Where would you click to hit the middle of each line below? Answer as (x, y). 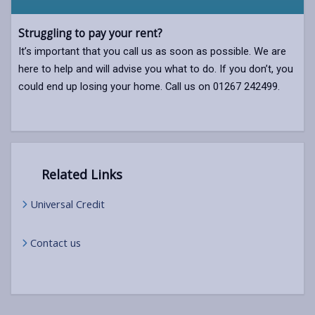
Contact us (56, 242)
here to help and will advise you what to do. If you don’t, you (156, 69)
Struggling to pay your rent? (90, 33)
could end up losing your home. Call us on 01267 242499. (149, 86)
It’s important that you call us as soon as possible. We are (152, 51)
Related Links (80, 174)
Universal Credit (67, 204)
